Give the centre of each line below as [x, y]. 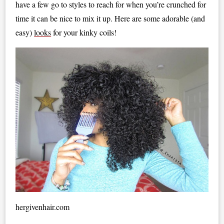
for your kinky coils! [84, 32]
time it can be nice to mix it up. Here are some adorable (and [110, 18]
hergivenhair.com [43, 206]
